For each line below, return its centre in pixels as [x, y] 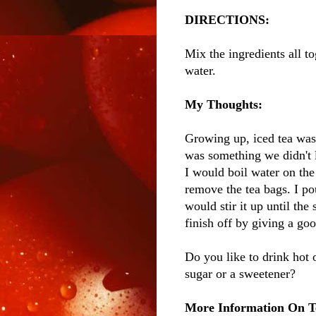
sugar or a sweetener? [242, 274]
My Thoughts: [224, 105]
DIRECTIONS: [227, 20]
